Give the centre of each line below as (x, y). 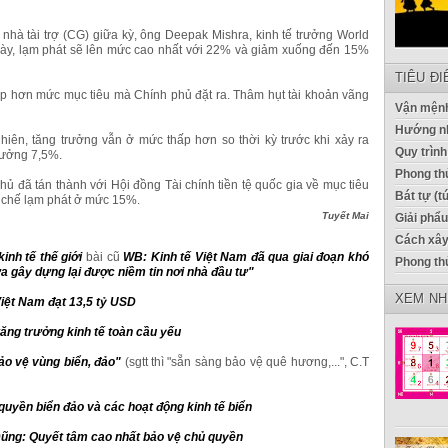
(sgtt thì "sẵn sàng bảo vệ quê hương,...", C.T (247, 361)
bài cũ (105, 256)
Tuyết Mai (345, 215)
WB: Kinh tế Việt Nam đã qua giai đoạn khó (246, 256)
